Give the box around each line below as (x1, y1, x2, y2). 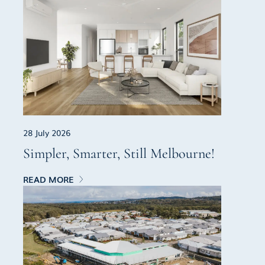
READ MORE (23, 173, 75, 186)
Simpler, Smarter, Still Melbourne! (23, 145, 215, 163)
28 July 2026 (23, 127, 71, 139)
